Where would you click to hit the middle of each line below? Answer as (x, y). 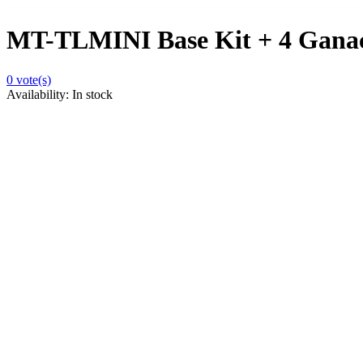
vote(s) (32, 79)
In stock (92, 94)
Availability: (39, 94)
